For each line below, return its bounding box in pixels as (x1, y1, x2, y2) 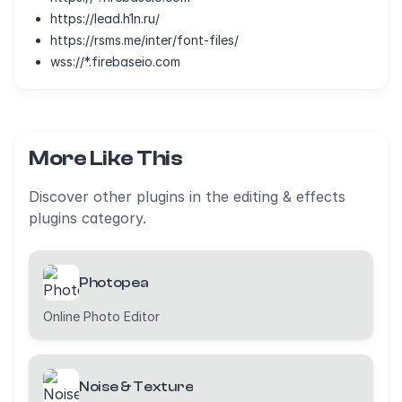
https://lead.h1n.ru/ (50, 11, 160, 26)
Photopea (79, 275, 149, 291)
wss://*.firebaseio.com (50, 54, 180, 69)
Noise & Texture (79, 379, 194, 395)
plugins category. (29, 209, 146, 227)
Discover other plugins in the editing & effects (29, 188, 345, 205)
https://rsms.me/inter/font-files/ (50, 32, 239, 48)
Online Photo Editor (43, 309, 160, 324)
